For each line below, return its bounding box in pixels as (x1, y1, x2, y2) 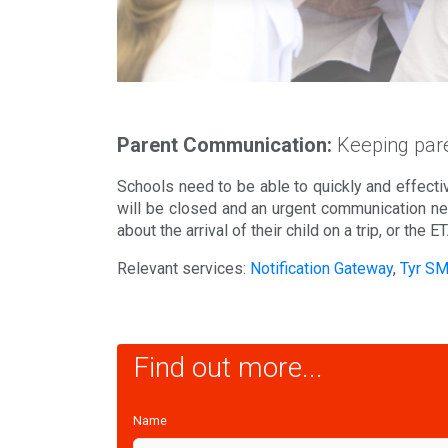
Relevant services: (117, 259, 250, 278)
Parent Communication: (117, 133, 332, 157)
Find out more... (133, 351, 323, 384)
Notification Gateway (250, 259, 393, 278)
